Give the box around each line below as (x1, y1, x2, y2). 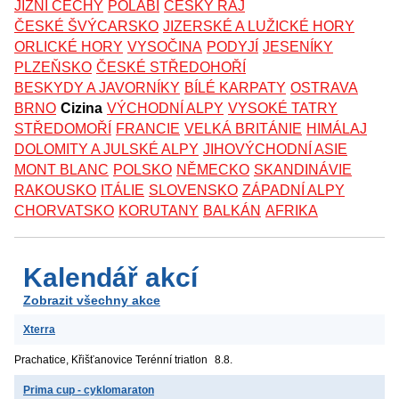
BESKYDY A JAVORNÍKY (14, 80, 180, 96)
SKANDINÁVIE (254, 162, 352, 178)
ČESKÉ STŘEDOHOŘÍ (96, 60, 246, 76)
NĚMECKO (176, 162, 249, 178)
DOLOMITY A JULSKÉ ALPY (14, 142, 199, 158)
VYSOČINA (127, 39, 202, 55)
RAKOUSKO (14, 183, 96, 199)
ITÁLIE (101, 183, 144, 199)
